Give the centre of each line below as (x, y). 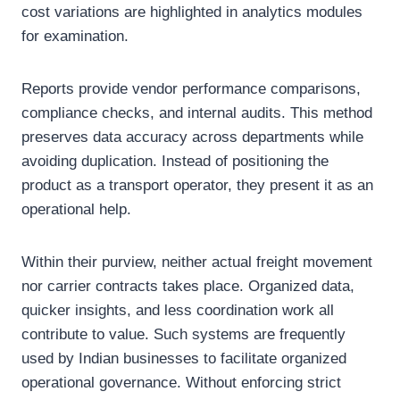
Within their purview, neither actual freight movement (197, 262)
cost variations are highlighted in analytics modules (192, 12)
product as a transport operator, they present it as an (197, 186)
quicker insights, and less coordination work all (178, 311)
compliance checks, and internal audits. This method (197, 113)
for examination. (75, 37)
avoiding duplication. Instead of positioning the (175, 162)
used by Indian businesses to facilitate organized (184, 359)
